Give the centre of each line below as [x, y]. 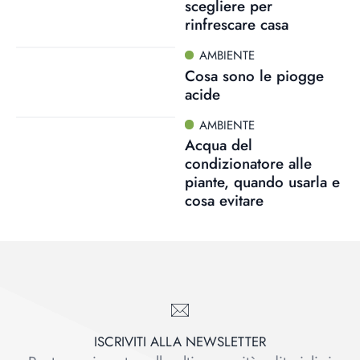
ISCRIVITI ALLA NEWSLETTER [180, 342]
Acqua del [218, 145]
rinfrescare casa [236, 24]
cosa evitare [224, 201]
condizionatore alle [248, 164]
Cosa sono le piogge [254, 76]
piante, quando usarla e [262, 182]
